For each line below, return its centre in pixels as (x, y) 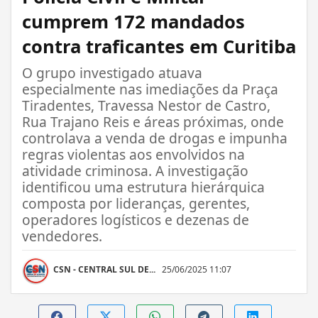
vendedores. (62, 236)
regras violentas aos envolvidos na (133, 154)
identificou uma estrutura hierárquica (143, 187)
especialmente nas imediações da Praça (150, 89)
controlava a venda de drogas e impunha (155, 138)
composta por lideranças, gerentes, (136, 203)
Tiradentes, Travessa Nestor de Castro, (146, 105)
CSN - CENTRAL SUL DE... (104, 269)
